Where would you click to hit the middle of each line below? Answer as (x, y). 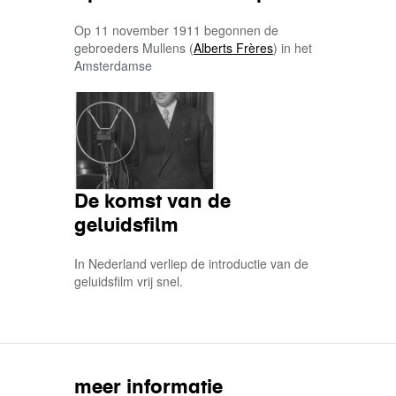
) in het (293, 48)
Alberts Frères (233, 48)
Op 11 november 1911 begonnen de (176, 30)
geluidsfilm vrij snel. (129, 281)
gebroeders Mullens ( (134, 48)
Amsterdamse (113, 65)
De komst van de (152, 201)
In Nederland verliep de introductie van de (191, 263)
